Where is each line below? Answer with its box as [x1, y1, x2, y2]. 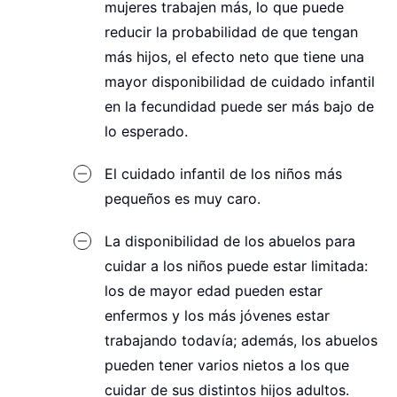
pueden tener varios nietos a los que [105, 357, 350, 375]
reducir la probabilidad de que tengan [105, 24, 359, 42]
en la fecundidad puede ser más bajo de [105, 98, 375, 116]
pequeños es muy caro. [105, 191, 261, 208]
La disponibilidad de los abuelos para [105, 233, 356, 251]
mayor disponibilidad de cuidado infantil [105, 74, 376, 91]
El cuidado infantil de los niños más [105, 166, 343, 183]
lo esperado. [105, 123, 189, 141]
